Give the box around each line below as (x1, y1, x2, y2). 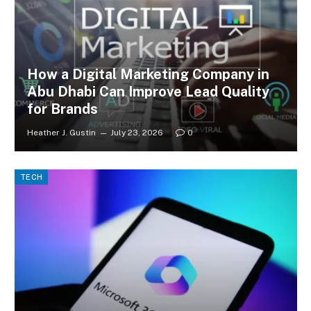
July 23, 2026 (110, 128, 163, 138)
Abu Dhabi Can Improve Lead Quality (26, 83, 269, 101)
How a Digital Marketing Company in (26, 66, 269, 83)
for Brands (26, 101, 98, 118)
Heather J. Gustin (26, 128, 96, 138)
